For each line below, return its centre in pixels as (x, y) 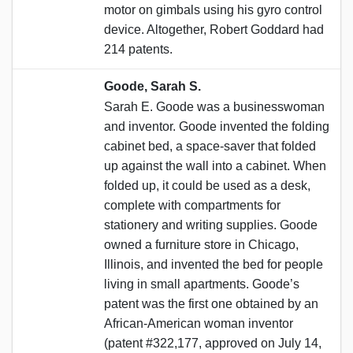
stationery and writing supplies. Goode (211, 225)
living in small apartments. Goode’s (202, 284)
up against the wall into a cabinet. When (215, 165)
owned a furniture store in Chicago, (201, 244)
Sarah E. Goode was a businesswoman (214, 106)
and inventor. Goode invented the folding (217, 126)
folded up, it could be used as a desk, (207, 185)
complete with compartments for (192, 205)
